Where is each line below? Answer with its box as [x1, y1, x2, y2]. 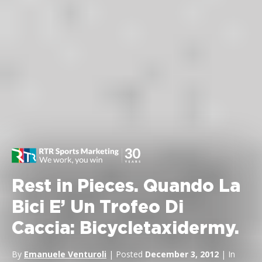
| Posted [106, 249, 145, 260]
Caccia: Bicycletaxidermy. [12, 220, 239, 237]
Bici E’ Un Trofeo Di [12, 199, 184, 216]
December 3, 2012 [145, 249, 219, 260]
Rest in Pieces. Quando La [12, 178, 240, 195]
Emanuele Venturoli [24, 249, 106, 260]
